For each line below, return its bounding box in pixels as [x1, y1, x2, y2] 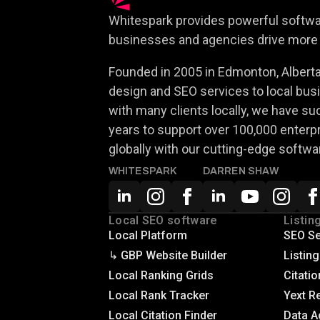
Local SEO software [109, 214, 218, 228]
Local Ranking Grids [109, 269, 214, 283]
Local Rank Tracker [109, 289, 209, 303]
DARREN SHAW [203, 166, 279, 177]
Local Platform [109, 229, 187, 243]
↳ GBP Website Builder [109, 249, 227, 263]
